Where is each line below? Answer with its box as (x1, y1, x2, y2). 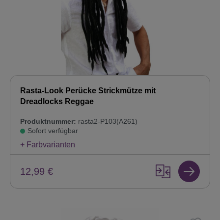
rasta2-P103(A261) (76, 117, 137, 126)
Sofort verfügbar (27, 127, 78, 135)
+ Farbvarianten (20, 140, 75, 149)
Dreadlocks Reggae (20, 97, 94, 106)
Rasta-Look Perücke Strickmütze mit (20, 86, 156, 95)
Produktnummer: (20, 117, 76, 126)
